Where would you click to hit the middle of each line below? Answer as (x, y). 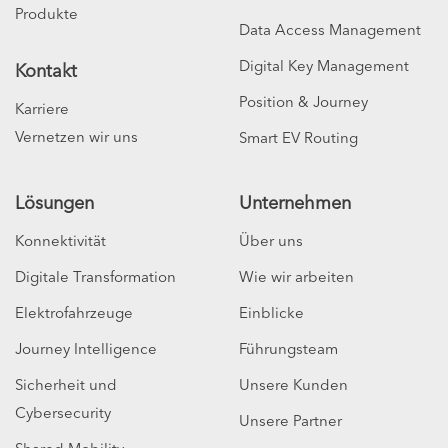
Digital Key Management (324, 65)
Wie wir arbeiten (296, 276)
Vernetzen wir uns (76, 136)
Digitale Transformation (95, 276)
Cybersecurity (63, 412)
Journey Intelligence (86, 348)
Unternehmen (295, 202)
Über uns (271, 240)
